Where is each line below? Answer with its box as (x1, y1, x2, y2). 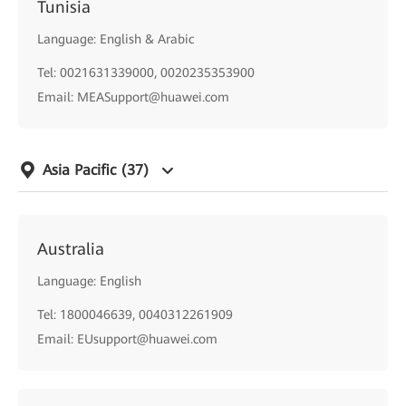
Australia (37, 239, 104, 258)
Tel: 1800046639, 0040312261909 (37, 307, 233, 322)
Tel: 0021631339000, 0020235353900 (37, 65, 255, 80)
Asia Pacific (43, 161, 121, 179)
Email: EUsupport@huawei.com (37, 332, 217, 346)
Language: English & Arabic (37, 32, 194, 46)
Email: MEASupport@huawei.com (37, 90, 229, 104)
